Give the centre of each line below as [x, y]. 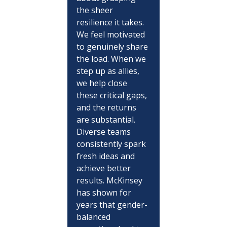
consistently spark [112, 144]
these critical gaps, [112, 95]
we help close [103, 83]
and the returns [107, 107]
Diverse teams [104, 131]
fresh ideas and [106, 156]
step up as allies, [109, 71]
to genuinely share [113, 46]
